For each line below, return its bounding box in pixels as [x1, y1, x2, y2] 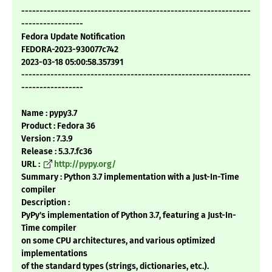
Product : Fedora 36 [21, 121, 95, 132]
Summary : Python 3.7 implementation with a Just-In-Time [21, 172, 239, 183]
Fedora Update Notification [21, 32, 125, 42]
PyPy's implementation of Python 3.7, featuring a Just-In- [21, 210, 236, 221]
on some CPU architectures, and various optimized [21, 236, 215, 246]
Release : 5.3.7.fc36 [21, 146, 92, 157]
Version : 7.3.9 [21, 134, 73, 144]
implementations [21, 248, 87, 259]
